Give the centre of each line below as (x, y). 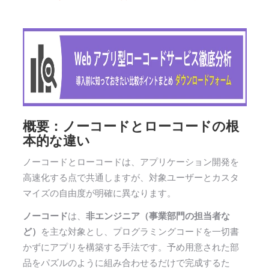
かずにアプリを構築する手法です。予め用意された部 (131, 247)
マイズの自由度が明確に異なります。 (99, 194)
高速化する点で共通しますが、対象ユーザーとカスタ (131, 178)
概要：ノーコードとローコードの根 (131, 126)
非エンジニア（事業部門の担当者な (158, 216)
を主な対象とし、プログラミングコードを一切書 (140, 231)
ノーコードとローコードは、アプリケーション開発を (131, 162)
